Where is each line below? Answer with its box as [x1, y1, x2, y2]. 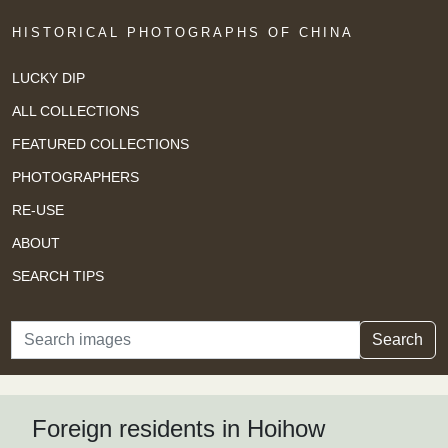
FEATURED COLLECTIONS [12, 135, 189, 152]
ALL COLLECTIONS [12, 102, 139, 119]
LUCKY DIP [12, 69, 85, 86]
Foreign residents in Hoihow [32, 415, 325, 443]
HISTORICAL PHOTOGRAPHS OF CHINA [12, 25, 354, 40]
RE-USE [12, 201, 64, 218]
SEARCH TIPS [12, 267, 104, 284]
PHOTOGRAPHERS [12, 168, 139, 185]
